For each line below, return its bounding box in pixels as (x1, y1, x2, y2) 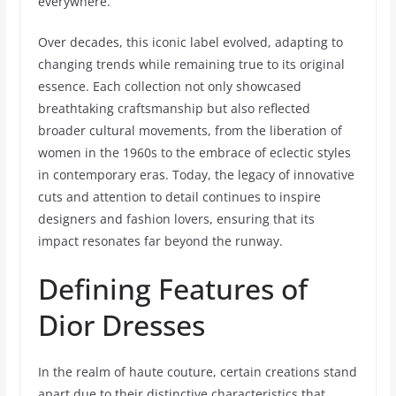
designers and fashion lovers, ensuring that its (37, 210, 315, 227)
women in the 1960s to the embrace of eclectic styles (37, 144, 351, 161)
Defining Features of (37, 270, 308, 308)
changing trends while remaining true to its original (37, 56, 345, 72)
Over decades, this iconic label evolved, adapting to (37, 34, 343, 50)
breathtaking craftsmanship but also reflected (37, 100, 310, 117)
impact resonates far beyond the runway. (37, 232, 283, 249)
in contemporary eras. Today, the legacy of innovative (37, 166, 354, 183)
